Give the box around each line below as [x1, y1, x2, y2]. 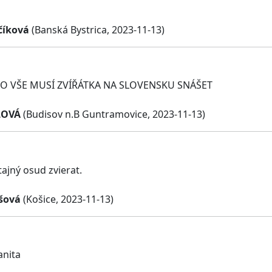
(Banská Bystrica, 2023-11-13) [29, 23, 165, 36]
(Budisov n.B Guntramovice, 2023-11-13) [21, 107, 205, 121]
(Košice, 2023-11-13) [21, 192, 114, 206]
